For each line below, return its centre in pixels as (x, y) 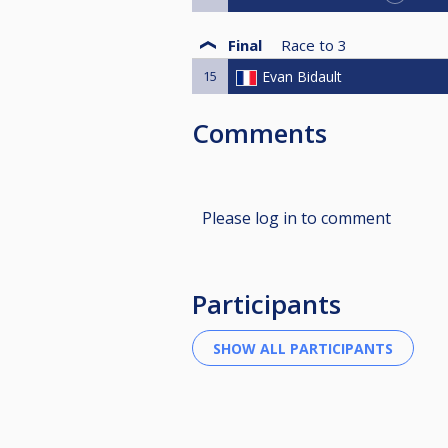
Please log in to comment (296, 218)
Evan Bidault (302, 76)
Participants (266, 304)
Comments (259, 133)
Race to (307, 44)
